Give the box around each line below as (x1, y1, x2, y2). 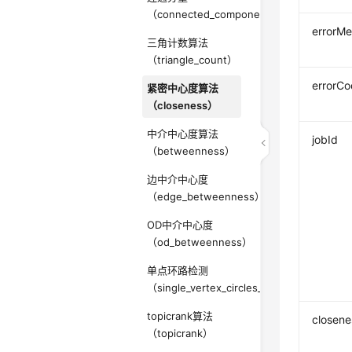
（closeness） (147, 99, 218, 112)
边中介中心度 (147, 173, 209, 185)
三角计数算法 (147, 36, 209, 49)
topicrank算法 (147, 310, 214, 322)
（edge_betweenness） (147, 190, 266, 203)
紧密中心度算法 (147, 82, 219, 94)
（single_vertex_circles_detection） (147, 281, 321, 294)
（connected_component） (147, 8, 281, 20)
